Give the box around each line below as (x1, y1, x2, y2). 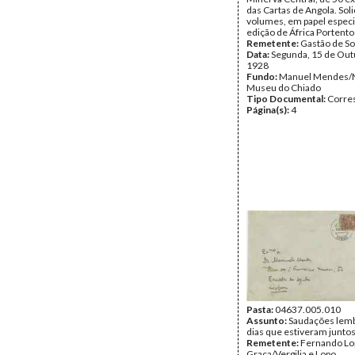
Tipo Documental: (246, 93, 327, 105)
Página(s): (246, 104, 291, 116)
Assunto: (246, 315, 288, 326)
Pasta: (246, 303, 275, 315)
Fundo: (246, 71, 279, 82)
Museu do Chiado (246, 82, 321, 94)
